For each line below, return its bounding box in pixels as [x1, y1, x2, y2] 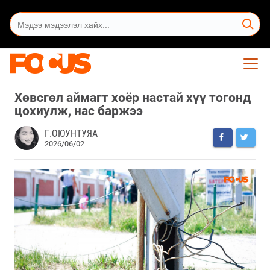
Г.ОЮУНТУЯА [45, 127, 98, 139]
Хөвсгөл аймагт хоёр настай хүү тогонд [14, 90, 251, 105]
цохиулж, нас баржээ [14, 103, 143, 118]
